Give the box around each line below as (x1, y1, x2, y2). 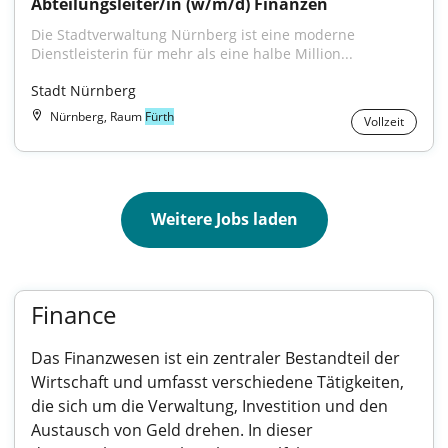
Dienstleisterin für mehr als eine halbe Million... (31, 44, 353, 63)
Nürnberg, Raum (50, 108, 145, 125)
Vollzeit (364, 113, 404, 130)
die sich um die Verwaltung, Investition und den (31, 395, 388, 417)
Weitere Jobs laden (150, 208, 298, 230)
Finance (31, 298, 116, 331)
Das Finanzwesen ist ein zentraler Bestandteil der (31, 347, 400, 369)
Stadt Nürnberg (31, 81, 136, 100)
